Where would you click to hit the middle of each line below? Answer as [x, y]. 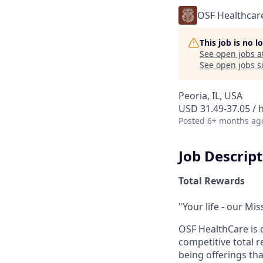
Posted [192, 121]
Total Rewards [212, 181]
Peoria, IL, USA [210, 96]
